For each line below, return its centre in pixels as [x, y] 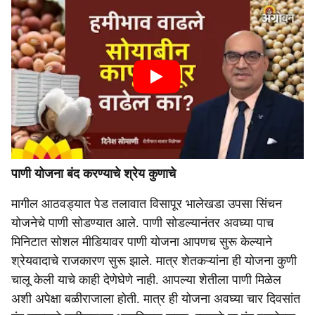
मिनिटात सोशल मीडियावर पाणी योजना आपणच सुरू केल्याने [142, 242]
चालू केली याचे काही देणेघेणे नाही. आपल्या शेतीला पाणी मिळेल [146, 280]
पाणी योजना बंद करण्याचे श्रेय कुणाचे [94, 174]
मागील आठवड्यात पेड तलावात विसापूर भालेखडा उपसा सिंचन [147, 204]
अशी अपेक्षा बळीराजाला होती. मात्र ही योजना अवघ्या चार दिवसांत [156, 299]
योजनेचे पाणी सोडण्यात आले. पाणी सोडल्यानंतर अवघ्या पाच [142, 223]
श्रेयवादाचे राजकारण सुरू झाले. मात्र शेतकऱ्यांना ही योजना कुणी [154, 261]
